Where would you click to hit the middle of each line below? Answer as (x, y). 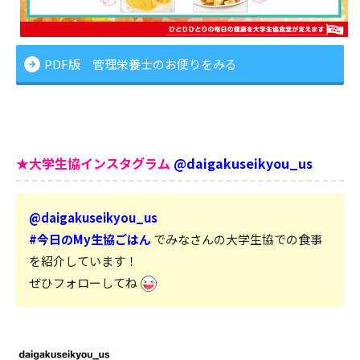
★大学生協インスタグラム (93, 164)
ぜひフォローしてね (83, 283)
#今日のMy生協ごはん (90, 239)
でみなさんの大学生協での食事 (237, 239)
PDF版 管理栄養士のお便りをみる (141, 64)
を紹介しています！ (83, 261)
